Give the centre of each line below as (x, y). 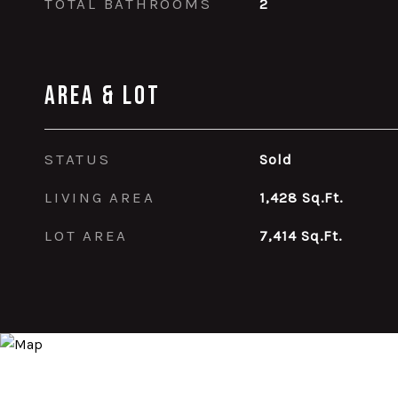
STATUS (78, 159)
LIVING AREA (100, 197)
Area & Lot (103, 96)
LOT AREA (86, 235)
